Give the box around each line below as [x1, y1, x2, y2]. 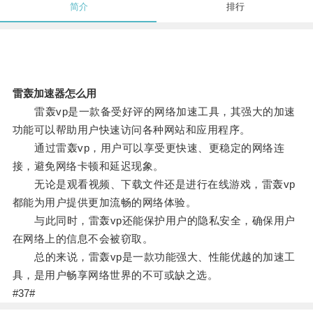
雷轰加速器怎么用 [12, 87, 96, 100]
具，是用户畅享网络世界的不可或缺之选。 [12, 269, 219, 282]
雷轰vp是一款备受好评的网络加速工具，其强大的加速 [12, 105, 296, 118]
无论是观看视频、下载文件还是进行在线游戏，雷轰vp [12, 178, 296, 191]
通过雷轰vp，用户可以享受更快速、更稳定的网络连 [12, 142, 285, 154]
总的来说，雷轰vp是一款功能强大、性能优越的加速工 [12, 251, 296, 263]
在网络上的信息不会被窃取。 [12, 233, 154, 245]
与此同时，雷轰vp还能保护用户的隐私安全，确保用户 [12, 214, 296, 227]
